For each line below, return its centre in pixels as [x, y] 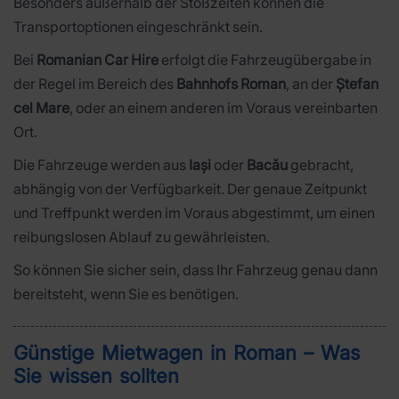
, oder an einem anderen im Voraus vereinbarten [224, 107]
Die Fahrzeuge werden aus [101, 164]
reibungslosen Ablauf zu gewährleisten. [142, 236]
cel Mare [41, 107]
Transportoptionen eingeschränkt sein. [138, 26]
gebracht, [321, 164]
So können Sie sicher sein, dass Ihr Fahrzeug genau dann [195, 269]
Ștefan [357, 83]
